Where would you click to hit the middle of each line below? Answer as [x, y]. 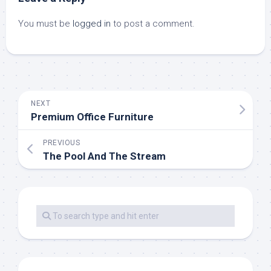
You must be [45, 24]
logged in [92, 24]
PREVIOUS [61, 143]
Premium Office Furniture [92, 117]
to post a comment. [153, 24]
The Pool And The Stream [104, 156]
